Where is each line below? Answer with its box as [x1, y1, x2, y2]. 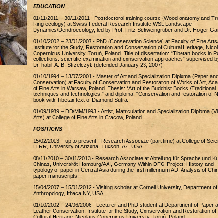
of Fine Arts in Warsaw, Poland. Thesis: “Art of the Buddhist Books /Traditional [33, 85, 216, 91]
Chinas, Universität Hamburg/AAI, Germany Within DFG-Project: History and [33, 161, 214, 167]
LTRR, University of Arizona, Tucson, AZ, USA [33, 144, 142, 149]
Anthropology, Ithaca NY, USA [33, 190, 103, 196]
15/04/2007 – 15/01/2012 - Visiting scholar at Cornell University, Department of [33, 184, 217, 190]
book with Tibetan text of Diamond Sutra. [33, 97, 128, 103]
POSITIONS [33, 126, 62, 132]
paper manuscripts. [33, 173, 79, 179]
